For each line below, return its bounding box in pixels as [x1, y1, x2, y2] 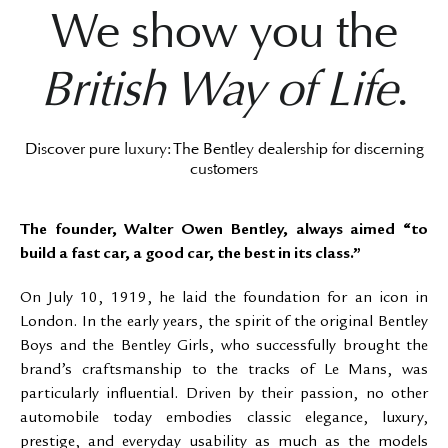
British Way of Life [40, 60, 396, 119]
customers [190, 159, 258, 179]
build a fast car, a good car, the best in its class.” [20, 247, 361, 263]
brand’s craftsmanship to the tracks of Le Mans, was [20, 363, 428, 379]
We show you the [51, 2, 397, 61]
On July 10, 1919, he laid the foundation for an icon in [20, 291, 428, 307]
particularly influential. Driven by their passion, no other [20, 387, 428, 403]
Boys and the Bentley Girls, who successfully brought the [20, 339, 428, 355]
